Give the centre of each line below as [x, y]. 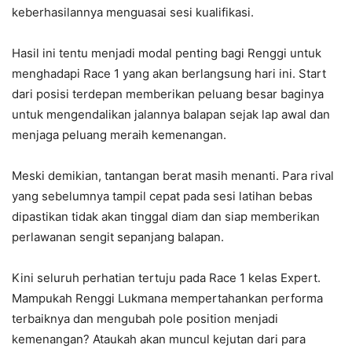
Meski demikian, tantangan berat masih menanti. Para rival [173, 175]
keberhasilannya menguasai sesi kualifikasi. [133, 12]
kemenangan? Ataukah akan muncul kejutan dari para [159, 339]
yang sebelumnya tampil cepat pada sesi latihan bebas [162, 196]
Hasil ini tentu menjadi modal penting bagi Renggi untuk [167, 53]
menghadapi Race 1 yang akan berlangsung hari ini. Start [169, 73]
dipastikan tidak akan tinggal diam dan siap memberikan [166, 216]
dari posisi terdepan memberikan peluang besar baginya [168, 93]
